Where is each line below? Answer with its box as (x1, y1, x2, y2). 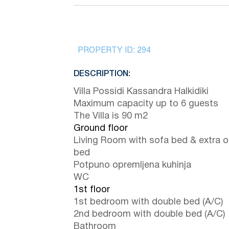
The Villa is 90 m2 (74, 111, 148, 121)
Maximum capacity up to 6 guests (74, 99, 218, 108)
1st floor (74, 185, 110, 194)
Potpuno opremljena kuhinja (74, 161, 191, 170)
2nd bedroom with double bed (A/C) (74, 210, 225, 219)
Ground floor (74, 124, 128, 133)
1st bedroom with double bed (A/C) (74, 197, 223, 207)
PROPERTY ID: (78, 47, 137, 54)
